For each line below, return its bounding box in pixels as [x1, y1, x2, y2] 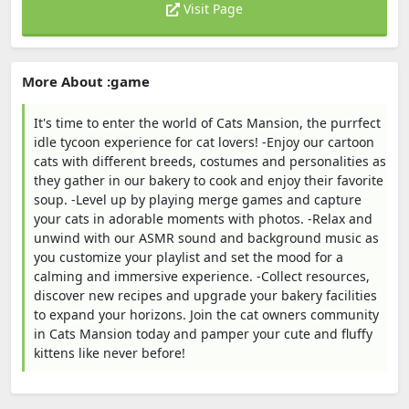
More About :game [22, 72, 150, 90]
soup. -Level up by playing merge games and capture [34, 191, 362, 208]
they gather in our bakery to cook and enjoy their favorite [34, 172, 383, 189]
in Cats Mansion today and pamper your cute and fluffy [34, 325, 372, 342]
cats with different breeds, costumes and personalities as [34, 152, 386, 170]
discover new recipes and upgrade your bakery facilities [34, 287, 377, 304]
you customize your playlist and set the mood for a [34, 248, 343, 266]
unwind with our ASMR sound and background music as [34, 229, 379, 246]
